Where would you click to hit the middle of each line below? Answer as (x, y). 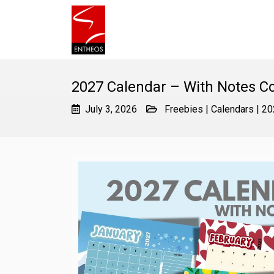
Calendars (232, 109)
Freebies (184, 109)
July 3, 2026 (111, 109)
